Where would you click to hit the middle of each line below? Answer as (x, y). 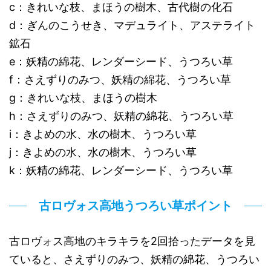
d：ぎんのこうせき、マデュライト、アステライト (132, 25)
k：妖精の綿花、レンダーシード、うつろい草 (121, 170)
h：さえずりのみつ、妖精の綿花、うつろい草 (121, 116)
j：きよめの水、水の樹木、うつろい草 (103, 152)
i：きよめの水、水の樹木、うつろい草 (103, 134)
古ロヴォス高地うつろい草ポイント (135, 205)
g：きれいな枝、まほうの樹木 (83, 97)
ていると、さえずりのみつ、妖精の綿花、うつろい (134, 259)
